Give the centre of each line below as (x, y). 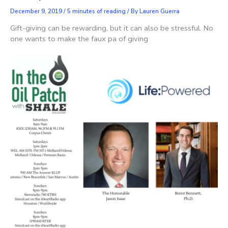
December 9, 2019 (37, 11)
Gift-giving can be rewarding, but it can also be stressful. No (112, 28)
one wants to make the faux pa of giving (79, 39)
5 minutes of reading (96, 11)
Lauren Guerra (160, 11)
